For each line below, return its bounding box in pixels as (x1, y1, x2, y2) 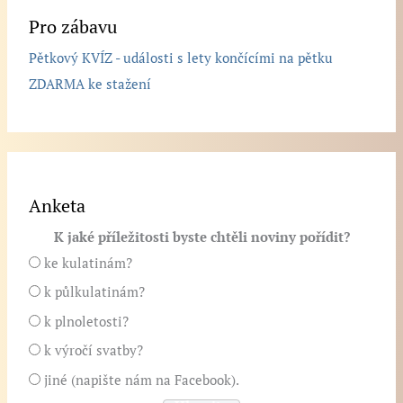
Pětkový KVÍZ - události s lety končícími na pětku (29, 49, 334, 67)
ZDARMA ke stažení (29, 76, 152, 94)
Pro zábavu (29, 14, 118, 40)
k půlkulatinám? (44, 283, 146, 301)
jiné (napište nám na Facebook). (44, 372, 240, 390)
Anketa (29, 193, 86, 218)
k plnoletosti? (44, 312, 130, 330)
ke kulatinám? (44, 254, 133, 272)
